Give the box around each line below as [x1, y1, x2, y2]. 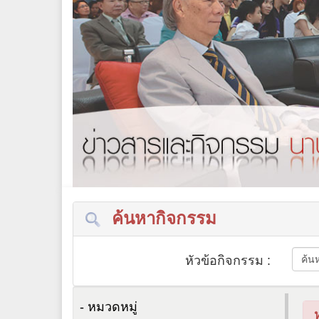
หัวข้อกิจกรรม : [185, 253, 271, 268]
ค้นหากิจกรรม [102, 208, 216, 228]
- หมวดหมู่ [80, 299, 137, 314]
